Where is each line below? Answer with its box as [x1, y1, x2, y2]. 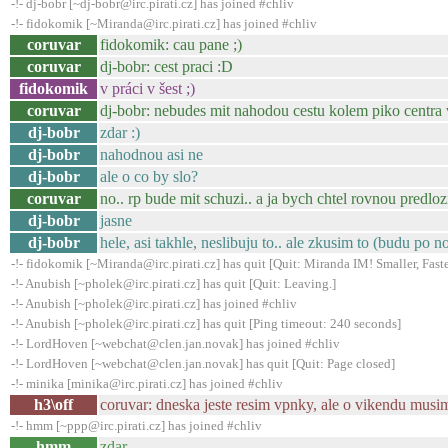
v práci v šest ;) [100, 80, 195, 97]
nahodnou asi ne [100, 146, 203, 163]
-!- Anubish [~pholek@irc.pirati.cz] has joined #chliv [11, 296, 297, 311]
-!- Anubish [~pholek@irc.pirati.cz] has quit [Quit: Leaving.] [11, 276, 336, 291]
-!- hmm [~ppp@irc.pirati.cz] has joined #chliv [11, 418, 262, 433]
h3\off [34, 396, 73, 413]
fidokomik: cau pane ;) [100, 36, 242, 53]
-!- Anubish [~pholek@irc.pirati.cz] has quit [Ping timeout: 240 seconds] [11, 316, 401, 331]
